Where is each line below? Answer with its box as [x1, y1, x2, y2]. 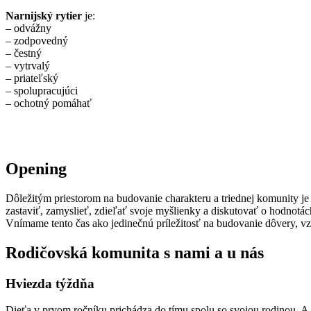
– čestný [6, 47, 42, 60]
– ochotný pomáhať [6, 97, 92, 110]
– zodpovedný [6, 35, 68, 47]
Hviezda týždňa [6, 276, 94, 291]
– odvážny [6, 22, 51, 35]
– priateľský [6, 72, 58, 85]
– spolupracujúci [6, 85, 78, 97]
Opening [6, 160, 67, 178]
